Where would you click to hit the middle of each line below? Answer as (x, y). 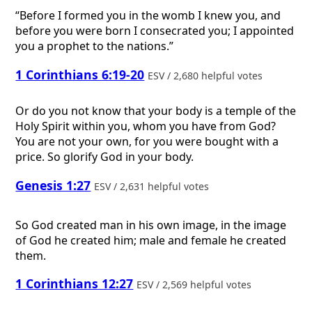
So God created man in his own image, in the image (151, 225)
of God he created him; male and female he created (151, 240)
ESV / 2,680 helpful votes (205, 75)
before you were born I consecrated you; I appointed (155, 31)
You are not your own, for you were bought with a (147, 142)
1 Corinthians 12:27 (75, 284)
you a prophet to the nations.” (95, 46)
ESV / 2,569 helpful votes (196, 285)
